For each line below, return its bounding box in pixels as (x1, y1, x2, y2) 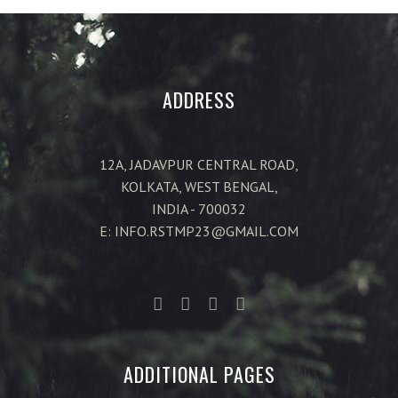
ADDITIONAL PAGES (123, 359, 275, 388)
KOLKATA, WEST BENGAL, (120, 178, 278, 195)
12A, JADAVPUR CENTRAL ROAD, (99, 155, 298, 173)
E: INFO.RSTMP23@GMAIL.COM (99, 222, 298, 240)
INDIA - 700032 (152, 200, 246, 218)
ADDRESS (163, 85, 235, 114)
